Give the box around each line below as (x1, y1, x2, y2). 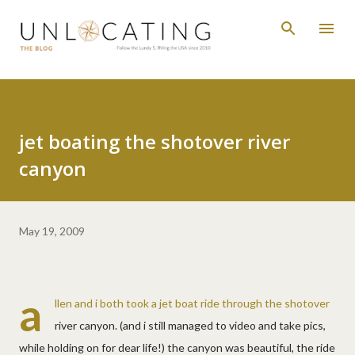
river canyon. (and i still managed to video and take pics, (55, 318, 326, 332)
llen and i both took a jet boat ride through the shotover (55, 296, 330, 310)
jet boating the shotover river (19, 128, 290, 155)
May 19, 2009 (19, 223, 85, 238)
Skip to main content (127, 13, 230, 26)
